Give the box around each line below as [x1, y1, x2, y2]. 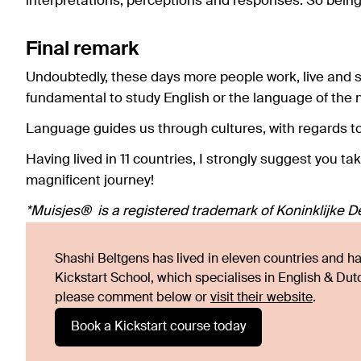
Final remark [26, 39, 139, 59]
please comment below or [55, 291, 210, 305]
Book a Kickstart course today [71, 320, 246, 334]
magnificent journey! [26, 173, 154, 188]
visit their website [210, 291, 313, 305]
